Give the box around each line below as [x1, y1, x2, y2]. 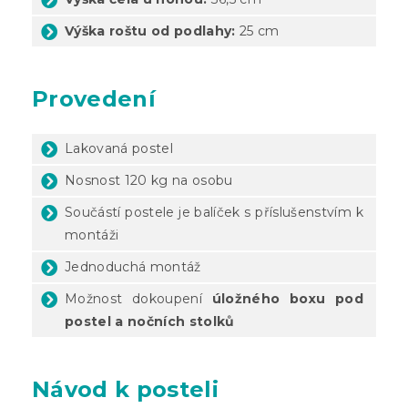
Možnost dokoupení [65, 290, 212, 307]
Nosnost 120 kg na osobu [65, 171, 233, 189]
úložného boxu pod [211, 290, 364, 307]
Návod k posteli [32, 375, 219, 403]
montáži [65, 226, 119, 243]
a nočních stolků [115, 312, 235, 330]
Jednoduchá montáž [65, 258, 201, 275]
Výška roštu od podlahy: [65, 22, 236, 39]
